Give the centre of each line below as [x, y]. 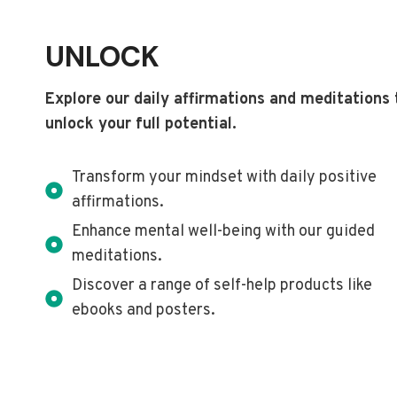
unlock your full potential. [141, 125]
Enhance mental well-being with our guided [223, 232]
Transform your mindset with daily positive [224, 178]
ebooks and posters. [144, 311]
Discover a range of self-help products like [222, 286]
